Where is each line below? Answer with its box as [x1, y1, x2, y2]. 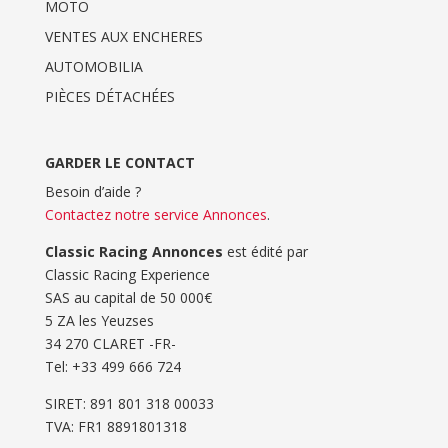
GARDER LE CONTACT [44, 153, 195, 173]
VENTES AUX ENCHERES [44, 27, 203, 47]
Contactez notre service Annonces [44, 205, 267, 225]
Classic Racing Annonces [44, 242, 223, 262]
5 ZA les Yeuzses [44, 311, 154, 331]
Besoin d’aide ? [44, 182, 141, 202]
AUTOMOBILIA [44, 57, 143, 77]
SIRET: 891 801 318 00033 [44, 394, 214, 414]
